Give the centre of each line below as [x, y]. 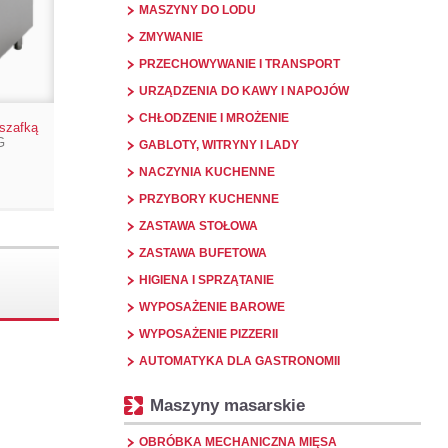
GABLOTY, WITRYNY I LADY [219, 145]
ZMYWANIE [171, 37]
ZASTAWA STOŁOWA [199, 226]
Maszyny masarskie [228, 405]
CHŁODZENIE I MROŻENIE [214, 118]
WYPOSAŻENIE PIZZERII [209, 334]
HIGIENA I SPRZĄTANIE [207, 280]
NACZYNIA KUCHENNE [207, 172]
